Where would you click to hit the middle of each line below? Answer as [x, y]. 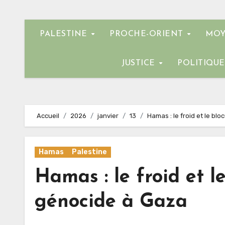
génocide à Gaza [111, 202]
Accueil [48, 116]
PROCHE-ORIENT [148, 34]
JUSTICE [140, 63]
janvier [108, 116]
